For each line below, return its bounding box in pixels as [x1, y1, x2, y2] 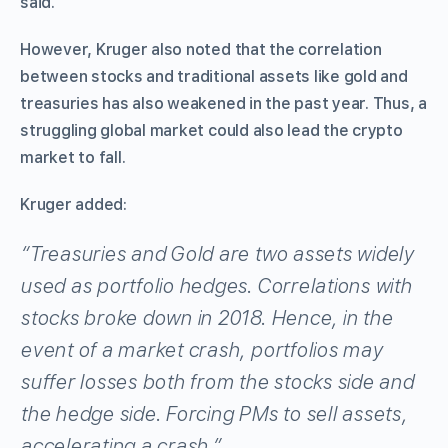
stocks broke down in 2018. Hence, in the [20, 305, 393, 330]
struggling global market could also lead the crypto [20, 120, 403, 140]
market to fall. [20, 147, 126, 167]
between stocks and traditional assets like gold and [20, 66, 408, 86]
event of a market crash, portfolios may [20, 337, 383, 362]
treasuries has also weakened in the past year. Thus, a [20, 93, 428, 113]
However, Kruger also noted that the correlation [20, 39, 382, 59]
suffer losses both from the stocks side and [20, 369, 414, 394]
